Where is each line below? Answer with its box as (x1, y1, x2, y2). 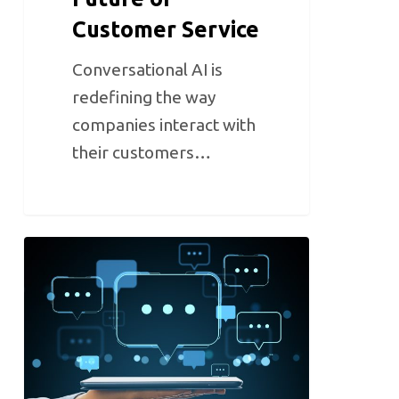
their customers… (72, 142, 212, 163)
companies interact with (72, 115, 256, 135)
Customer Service (72, 17, 260, 43)
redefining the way (72, 87, 216, 108)
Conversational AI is (72, 60, 224, 80)
